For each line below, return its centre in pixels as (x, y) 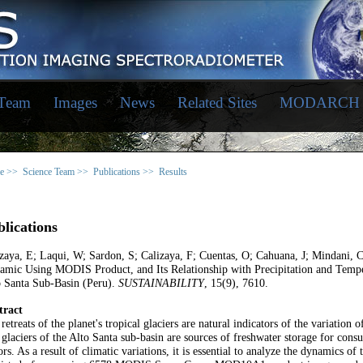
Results (173, 172)
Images (75, 102)
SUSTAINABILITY (161, 283)
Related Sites (217, 102)
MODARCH (319, 102)
